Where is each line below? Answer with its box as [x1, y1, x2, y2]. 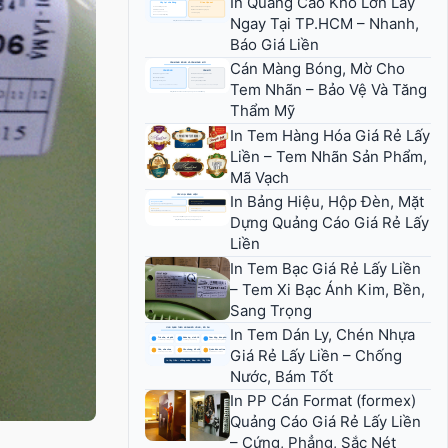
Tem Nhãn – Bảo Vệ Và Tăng [230, 80, 427, 100]
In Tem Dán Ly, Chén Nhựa [230, 324, 415, 344]
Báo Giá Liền [230, 34, 319, 54]
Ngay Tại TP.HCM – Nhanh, [230, 13, 419, 33]
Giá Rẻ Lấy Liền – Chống [230, 345, 402, 365]
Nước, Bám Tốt [230, 366, 333, 386]
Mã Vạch [230, 167, 289, 187]
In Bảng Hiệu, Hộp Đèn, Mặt [230, 192, 424, 212]
